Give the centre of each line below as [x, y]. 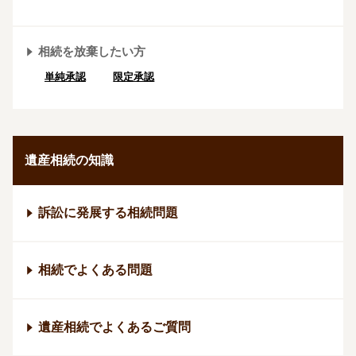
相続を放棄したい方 [92, 52]
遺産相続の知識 [69, 161]
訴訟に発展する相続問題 [108, 213]
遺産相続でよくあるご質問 [114, 327]
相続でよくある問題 [95, 270]
